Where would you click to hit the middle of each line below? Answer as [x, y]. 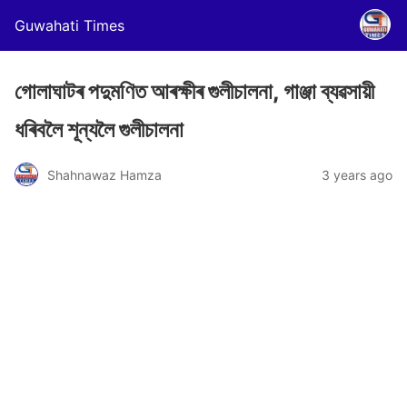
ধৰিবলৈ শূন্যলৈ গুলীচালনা [99, 129]
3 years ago [357, 174]
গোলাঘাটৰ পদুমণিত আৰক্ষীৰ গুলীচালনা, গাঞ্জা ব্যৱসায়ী [194, 91]
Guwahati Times [69, 25]
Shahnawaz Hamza [104, 174]
